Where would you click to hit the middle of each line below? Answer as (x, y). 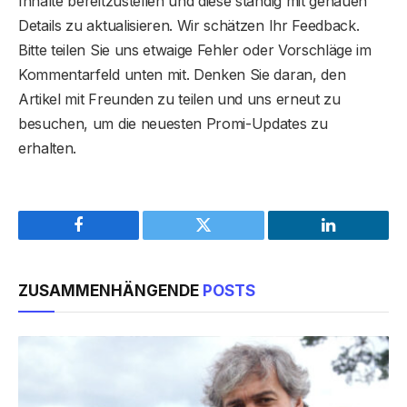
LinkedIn (357, 238)
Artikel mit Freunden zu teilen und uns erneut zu (179, 99)
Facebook (109, 238)
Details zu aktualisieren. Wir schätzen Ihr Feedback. (189, 25)
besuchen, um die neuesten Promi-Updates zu (173, 123)
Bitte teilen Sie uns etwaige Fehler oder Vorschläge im (195, 50)
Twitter (226, 238)
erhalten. (48, 148)
